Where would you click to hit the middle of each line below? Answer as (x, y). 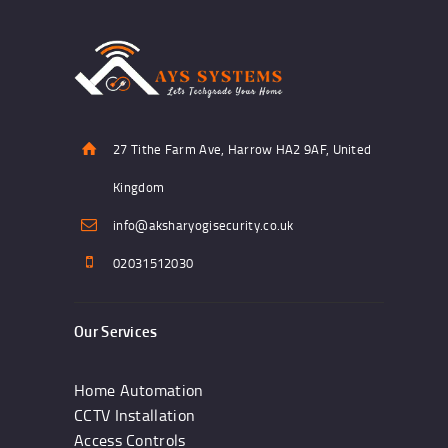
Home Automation (139, 389)
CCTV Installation (135, 414)
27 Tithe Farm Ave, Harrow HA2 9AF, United (242, 149)
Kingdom (139, 187)
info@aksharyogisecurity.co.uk (203, 225)
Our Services (116, 332)
